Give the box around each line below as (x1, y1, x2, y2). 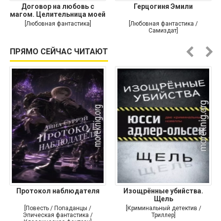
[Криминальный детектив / (125, 205, 201, 212)
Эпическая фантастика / (23, 212, 93, 219)
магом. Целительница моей (10, 10, 106, 19)
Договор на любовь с (21, 2, 94, 11)
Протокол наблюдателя (16, 187, 100, 195)
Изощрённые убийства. (123, 187, 203, 195)
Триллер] (151, 212, 176, 219)
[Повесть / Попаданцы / (24, 205, 91, 212)
